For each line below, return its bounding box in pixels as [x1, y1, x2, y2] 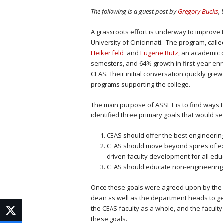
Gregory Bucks [178, 7, 218, 16]
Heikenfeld [91, 48, 124, 57]
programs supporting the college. [91, 80, 190, 89]
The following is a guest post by [91, 7, 178, 16]
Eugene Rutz [140, 48, 178, 57]
